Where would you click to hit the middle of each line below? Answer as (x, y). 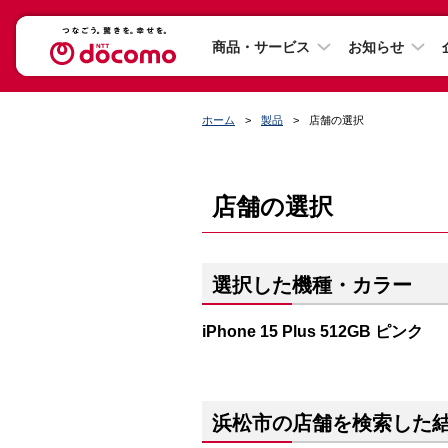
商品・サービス (261, 46)
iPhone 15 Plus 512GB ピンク (312, 331)
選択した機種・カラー (312, 285)
